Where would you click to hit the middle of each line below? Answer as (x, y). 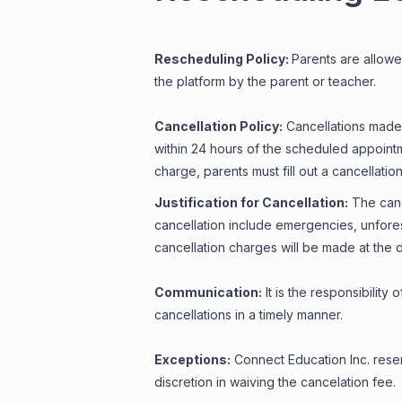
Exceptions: (192, 359)
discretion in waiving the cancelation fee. (275, 382)
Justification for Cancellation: (251, 202)
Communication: (208, 292)
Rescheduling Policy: (223, 59)
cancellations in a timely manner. (250, 315)
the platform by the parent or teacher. (269, 81)
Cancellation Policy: (218, 126)
